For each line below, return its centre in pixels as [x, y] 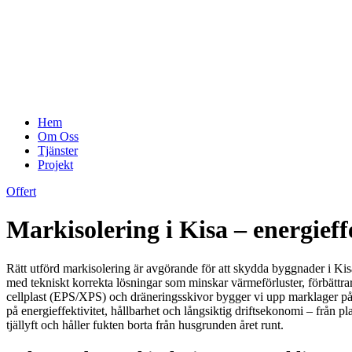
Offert [21, 191]
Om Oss [58, 136]
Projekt [55, 164]
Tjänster [58, 150]
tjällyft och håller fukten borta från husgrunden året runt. [145, 324]
